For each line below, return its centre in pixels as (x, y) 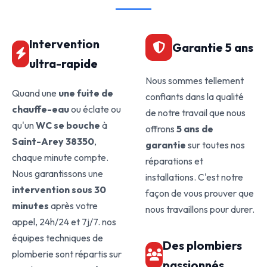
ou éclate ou (95, 109)
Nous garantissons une (58, 173)
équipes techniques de (58, 238)
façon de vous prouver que (200, 193)
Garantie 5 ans (213, 47)
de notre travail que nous (195, 113)
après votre (73, 206)
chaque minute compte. (60, 157)
